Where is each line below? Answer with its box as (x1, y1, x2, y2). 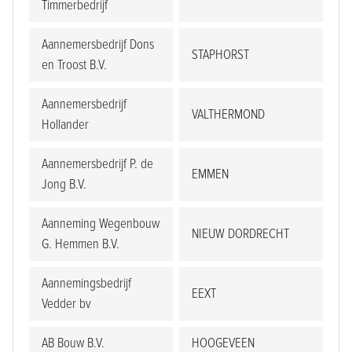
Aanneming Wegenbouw (42, 215, 159, 233)
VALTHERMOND (192, 106, 265, 123)
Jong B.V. (42, 176, 86, 193)
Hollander (42, 116, 89, 134)
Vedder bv (42, 295, 91, 313)
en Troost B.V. (42, 57, 107, 74)
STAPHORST (192, 46, 249, 64)
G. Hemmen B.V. (42, 236, 119, 253)
